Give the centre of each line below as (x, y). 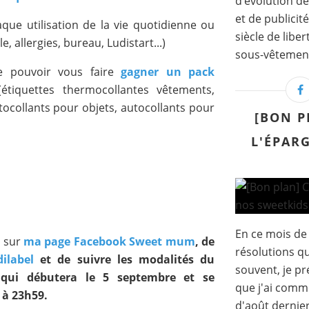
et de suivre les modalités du (124, 259)
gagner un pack (168, 72)
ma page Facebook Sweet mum (109, 241)
